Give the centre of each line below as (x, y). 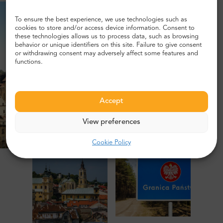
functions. (29, 62)
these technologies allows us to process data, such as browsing (107, 37)
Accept (111, 101)
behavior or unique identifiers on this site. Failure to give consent (108, 45)
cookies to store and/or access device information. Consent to (105, 28)
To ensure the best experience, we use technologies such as (101, 20)
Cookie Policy (111, 143)
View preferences (111, 122)
